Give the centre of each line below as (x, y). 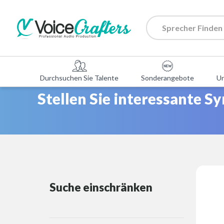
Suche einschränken (101, 187)
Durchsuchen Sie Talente (79, 78)
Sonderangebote (167, 78)
